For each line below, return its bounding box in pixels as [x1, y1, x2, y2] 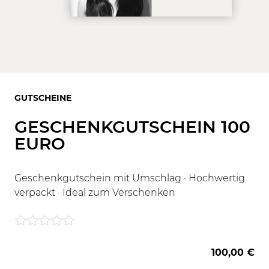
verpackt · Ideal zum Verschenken [14, 187, 175, 198]
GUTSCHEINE [14, 92, 71, 103]
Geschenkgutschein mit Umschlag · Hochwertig [14, 172, 245, 184]
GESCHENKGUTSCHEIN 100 [14, 116, 250, 137]
